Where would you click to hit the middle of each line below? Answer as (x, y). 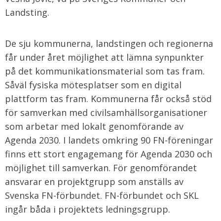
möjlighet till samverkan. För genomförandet (101, 168)
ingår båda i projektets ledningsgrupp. (88, 209)
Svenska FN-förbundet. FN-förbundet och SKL (102, 195)
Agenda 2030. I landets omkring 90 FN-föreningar (109, 140)
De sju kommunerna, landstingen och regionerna (109, 43)
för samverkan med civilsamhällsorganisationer (106, 112)
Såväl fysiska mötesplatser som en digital (93, 85)
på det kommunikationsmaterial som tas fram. (105, 71)
